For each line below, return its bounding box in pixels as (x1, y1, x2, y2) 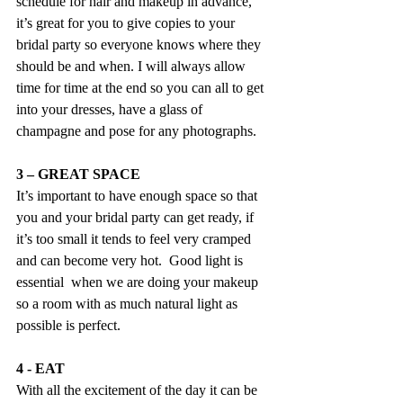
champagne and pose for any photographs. (16, 122, 256, 139)
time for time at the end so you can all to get (16, 79, 267, 95)
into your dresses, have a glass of (16, 101, 206, 117)
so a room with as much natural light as (16, 295, 241, 311)
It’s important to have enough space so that (16, 187, 261, 203)
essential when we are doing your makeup (16, 273, 262, 290)
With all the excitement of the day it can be (16, 381, 261, 398)
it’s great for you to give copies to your (16, 14, 238, 31)
